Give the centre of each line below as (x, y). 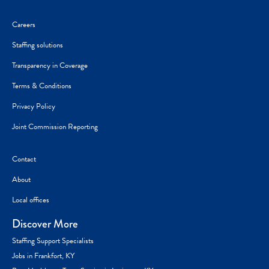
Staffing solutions (38, 45)
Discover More (45, 223)
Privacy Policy (34, 106)
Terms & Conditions (42, 86)
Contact (24, 159)
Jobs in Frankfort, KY (43, 255)
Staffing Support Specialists (53, 240)
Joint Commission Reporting (55, 126)
